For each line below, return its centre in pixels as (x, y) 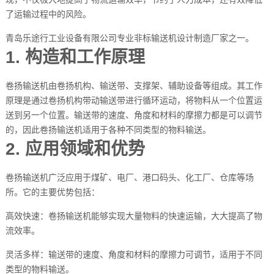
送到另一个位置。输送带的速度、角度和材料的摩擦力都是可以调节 (134, 115)
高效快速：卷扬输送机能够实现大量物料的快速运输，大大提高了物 (134, 216)
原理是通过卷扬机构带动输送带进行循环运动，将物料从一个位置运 (134, 101)
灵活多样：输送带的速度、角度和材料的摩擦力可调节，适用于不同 (134, 255)
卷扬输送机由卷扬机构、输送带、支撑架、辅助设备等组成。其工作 (134, 86)
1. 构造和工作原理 (75, 57)
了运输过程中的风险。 (48, 14)
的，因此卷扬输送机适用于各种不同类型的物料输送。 (108, 130)
